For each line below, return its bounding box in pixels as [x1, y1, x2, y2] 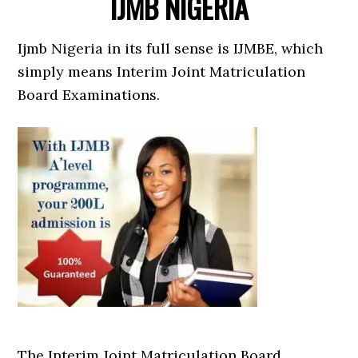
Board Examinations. [18, 86, 161, 104]
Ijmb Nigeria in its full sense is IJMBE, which [18, 39, 324, 58]
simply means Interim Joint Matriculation [18, 62, 306, 81]
